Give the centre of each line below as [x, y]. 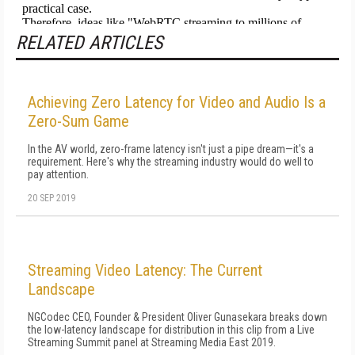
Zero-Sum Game [78, 121]
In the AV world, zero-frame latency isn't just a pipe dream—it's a [171, 149]
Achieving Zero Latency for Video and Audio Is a [177, 102]
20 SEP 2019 [52, 198]
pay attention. [58, 174]
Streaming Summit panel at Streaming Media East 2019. [152, 342]
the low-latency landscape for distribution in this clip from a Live [171, 330]
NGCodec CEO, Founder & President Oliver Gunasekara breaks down [177, 317]
